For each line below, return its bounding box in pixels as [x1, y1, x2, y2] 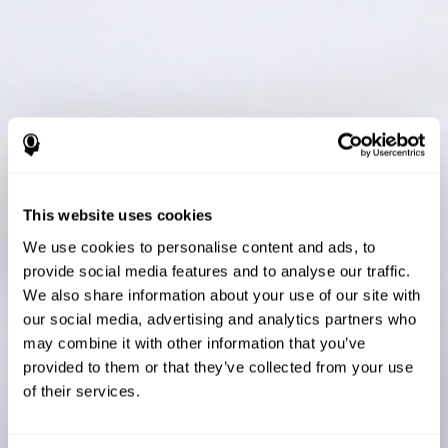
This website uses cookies [23, 206, 213, 224]
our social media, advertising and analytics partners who [23, 310, 416, 327]
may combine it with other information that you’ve [23, 334, 366, 351]
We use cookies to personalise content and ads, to [23, 238, 376, 255]
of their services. [23, 382, 140, 399]
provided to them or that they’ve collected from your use [23, 358, 413, 375]
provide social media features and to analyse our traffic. [23, 262, 411, 279]
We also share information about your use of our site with [23, 286, 421, 303]
